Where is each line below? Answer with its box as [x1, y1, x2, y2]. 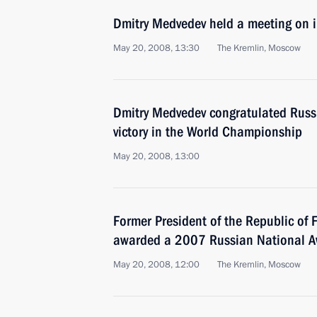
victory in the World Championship [113, 123, 302, 140]
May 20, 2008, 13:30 [113, 42, 200, 54]
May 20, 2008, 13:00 [113, 150, 200, 163]
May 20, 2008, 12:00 [113, 258, 200, 271]
